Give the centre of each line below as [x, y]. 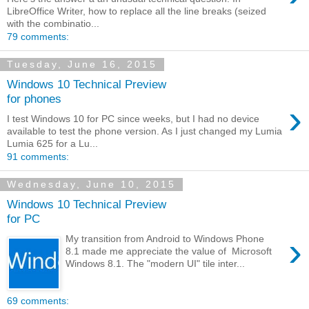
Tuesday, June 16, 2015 [82, 64]
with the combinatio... [53, 23]
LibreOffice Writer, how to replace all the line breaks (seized [137, 11]
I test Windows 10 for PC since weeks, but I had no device [133, 118]
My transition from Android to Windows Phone [165, 239]
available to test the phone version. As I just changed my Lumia [144, 131]
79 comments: [38, 36]
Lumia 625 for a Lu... [52, 143]
